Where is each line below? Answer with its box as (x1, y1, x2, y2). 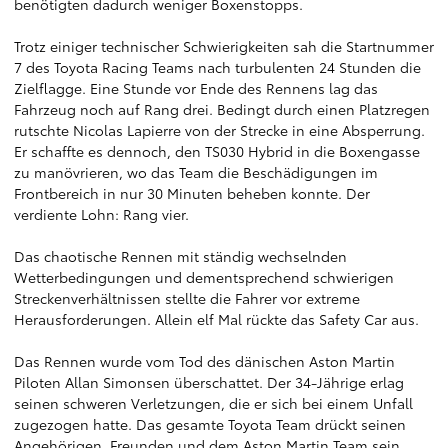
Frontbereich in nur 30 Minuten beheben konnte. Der (14, 183, 370, 203)
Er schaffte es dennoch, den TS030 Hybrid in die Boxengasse (14, 141, 420, 161)
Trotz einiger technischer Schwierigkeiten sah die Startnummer (14, 36, 434, 56)
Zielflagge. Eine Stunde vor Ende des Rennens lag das (14, 78, 378, 98)
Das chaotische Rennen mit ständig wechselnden (14, 246, 347, 266)
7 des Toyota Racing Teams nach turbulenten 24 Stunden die (14, 57, 421, 77)
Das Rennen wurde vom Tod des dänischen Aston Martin (14, 351, 395, 371)
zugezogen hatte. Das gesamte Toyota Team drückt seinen (14, 414, 406, 434)
